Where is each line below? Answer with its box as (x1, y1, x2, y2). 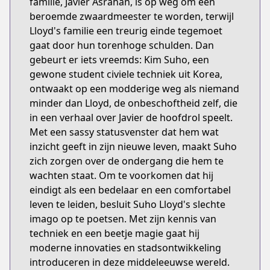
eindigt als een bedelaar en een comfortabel (30, 183, 231, 196)
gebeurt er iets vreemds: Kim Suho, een (30, 53, 209, 66)
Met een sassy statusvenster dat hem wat (30, 125, 219, 139)
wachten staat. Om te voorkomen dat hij (30, 169, 213, 182)
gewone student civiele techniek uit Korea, (30, 67, 222, 81)
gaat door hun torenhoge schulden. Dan (30, 39, 214, 52)
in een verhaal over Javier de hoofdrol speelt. (30, 111, 233, 124)
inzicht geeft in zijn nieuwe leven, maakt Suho (30, 140, 237, 153)
